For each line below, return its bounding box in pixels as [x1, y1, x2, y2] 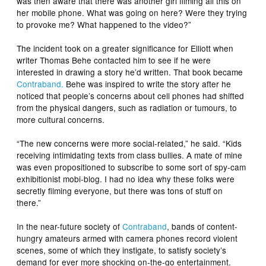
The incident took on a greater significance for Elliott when [17, 42, 234, 54]
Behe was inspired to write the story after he [64, 77, 232, 90]
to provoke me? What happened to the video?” [17, 18, 192, 30]
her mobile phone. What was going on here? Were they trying [17, 6, 248, 18]
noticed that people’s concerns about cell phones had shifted [17, 89, 245, 102]
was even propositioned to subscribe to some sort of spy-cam [17, 160, 246, 173]
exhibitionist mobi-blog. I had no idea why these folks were [17, 172, 235, 185]
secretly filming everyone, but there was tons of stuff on [17, 184, 223, 197]
